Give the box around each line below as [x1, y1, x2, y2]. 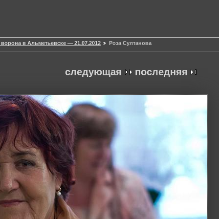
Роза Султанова [109, 40, 152, 46]
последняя [135, 66, 188, 78]
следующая [65, 66, 122, 78]
